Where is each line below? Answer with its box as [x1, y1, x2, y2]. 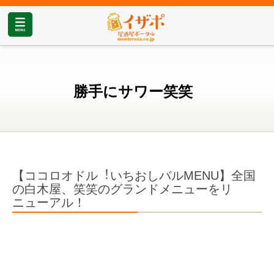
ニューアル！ [12, 196, 86, 210]
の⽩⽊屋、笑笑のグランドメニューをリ [12, 182, 232, 196]
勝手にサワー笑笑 [73, 83, 193, 100]
